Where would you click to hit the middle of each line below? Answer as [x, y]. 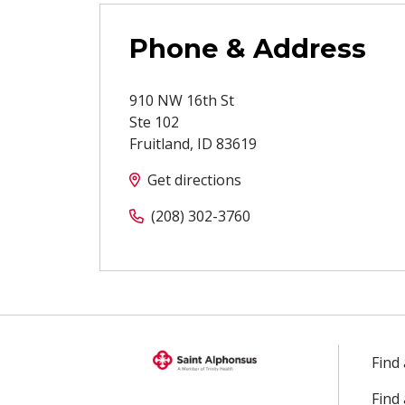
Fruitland [160, 143]
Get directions [194, 179]
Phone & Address [248, 48]
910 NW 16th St [182, 100]
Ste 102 [154, 122]
